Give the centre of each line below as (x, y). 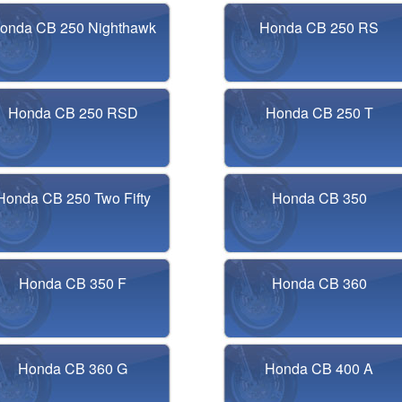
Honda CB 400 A (319, 368)
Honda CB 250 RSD (73, 113)
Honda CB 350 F (73, 283)
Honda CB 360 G (73, 368)
